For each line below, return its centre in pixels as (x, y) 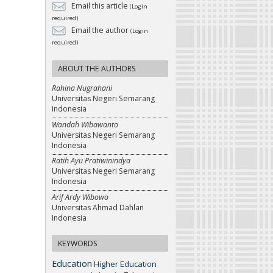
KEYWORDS (78, 243)
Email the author (100, 30)
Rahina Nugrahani (82, 88)
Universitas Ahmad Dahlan (98, 207)
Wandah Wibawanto (85, 124)
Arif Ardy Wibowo (80, 197)
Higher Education (125, 264)
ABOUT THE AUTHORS (97, 69)
